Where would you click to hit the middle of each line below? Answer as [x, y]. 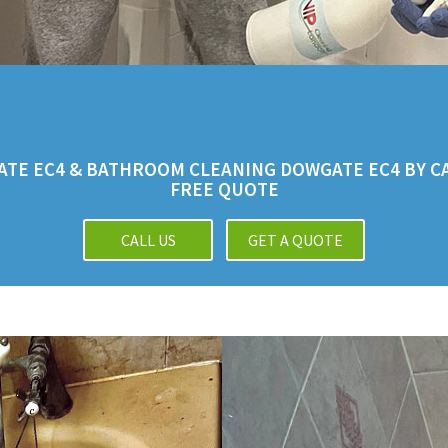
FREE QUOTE [224, 188]
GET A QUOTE [295, 239]
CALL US [148, 239]
